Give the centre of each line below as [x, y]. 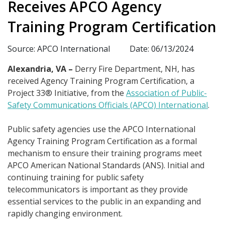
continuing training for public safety [76, 178]
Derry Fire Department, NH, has [135, 69]
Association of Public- [166, 93]
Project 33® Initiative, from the [67, 93]
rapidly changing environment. [65, 214]
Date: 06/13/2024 [161, 49]
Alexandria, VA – [41, 69]
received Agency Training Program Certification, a [101, 81]
